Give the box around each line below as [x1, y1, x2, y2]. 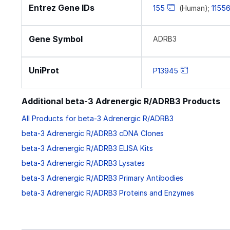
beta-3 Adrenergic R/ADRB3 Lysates [22, 159, 145, 168]
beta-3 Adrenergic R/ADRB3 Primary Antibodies [22, 174, 183, 183]
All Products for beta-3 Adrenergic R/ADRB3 [22, 114, 174, 123]
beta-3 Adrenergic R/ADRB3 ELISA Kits [22, 144, 153, 153]
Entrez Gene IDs [29, 3, 94, 13]
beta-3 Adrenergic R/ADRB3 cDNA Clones [22, 129, 164, 138]
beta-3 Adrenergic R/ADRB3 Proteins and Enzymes [22, 188, 194, 198]
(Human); [177, 3, 212, 12]
